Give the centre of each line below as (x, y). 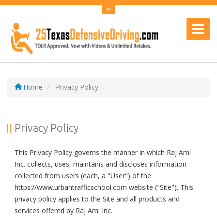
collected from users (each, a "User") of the (83, 176)
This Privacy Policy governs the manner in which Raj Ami (103, 152)
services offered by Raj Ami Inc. (63, 210)
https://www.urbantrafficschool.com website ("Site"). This (104, 187)
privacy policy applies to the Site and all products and (97, 199)
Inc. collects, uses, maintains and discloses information (101, 164)
